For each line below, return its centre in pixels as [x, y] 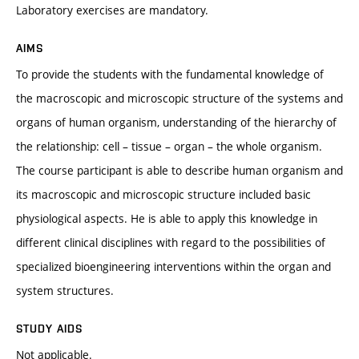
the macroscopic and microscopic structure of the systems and [179, 99]
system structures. [65, 291]
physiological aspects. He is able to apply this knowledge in [167, 219]
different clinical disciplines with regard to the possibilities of [171, 243]
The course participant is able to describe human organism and [179, 171]
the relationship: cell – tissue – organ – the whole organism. [169, 147]
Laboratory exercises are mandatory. [112, 10]
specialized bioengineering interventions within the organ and [173, 267]
